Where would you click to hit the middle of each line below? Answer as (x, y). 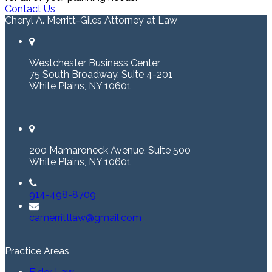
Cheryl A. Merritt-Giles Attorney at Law (91, 20)
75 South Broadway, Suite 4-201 (101, 74)
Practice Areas (37, 251)
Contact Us (30, 8)
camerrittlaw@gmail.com (85, 217)
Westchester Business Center (95, 63)
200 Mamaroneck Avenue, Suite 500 (110, 150)
